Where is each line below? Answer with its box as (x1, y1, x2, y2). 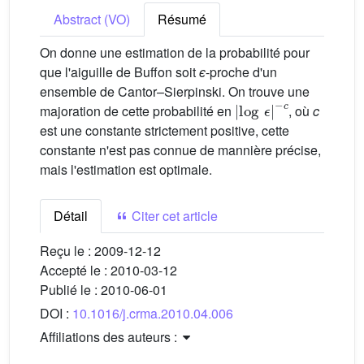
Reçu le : (40, 241, 94, 260)
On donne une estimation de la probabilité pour (40, 43, 310, 62)
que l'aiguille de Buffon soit (40, 63, 199, 81)
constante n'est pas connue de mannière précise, (40, 141, 321, 159)
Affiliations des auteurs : (40, 327, 180, 346)
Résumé (158, 10, 206, 28)
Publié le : (40, 280, 101, 299)
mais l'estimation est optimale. (40, 160, 212, 179)
